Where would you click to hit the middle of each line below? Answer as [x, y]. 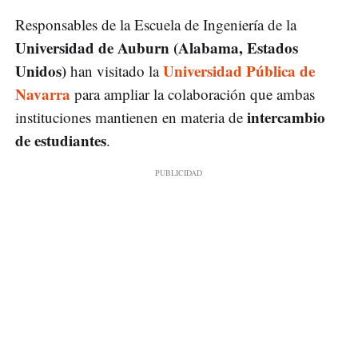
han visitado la [115, 71]
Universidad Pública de [239, 71]
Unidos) [41, 71]
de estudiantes [61, 141]
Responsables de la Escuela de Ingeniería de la [156, 25]
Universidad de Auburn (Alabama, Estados [157, 48]
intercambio [286, 117]
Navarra [43, 94]
